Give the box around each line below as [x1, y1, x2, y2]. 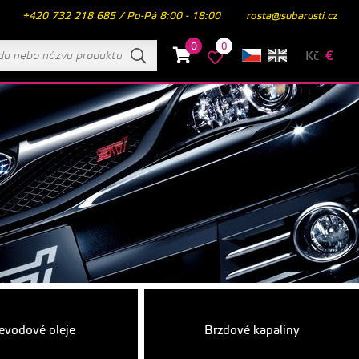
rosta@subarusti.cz [246, 9, 337, 22]
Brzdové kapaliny [204, 323, 300, 339]
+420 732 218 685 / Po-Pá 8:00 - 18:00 [22, 9, 220, 22]
